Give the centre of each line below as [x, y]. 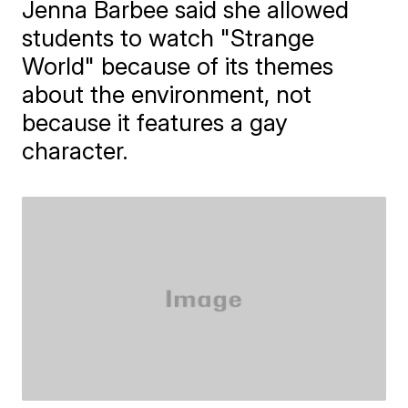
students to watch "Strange [168, 38]
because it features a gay [155, 122]
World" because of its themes [178, 66]
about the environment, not [167, 94]
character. [76, 151]
